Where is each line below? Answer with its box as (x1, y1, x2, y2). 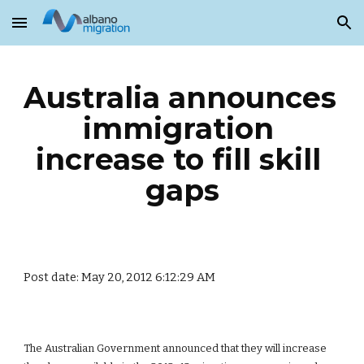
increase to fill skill (35, 141, 321, 177)
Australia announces (24, 80, 337, 115)
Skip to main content (13, 23, 128, 37)
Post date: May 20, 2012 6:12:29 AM (24, 270, 216, 284)
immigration (82, 110, 274, 146)
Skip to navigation (249, 23, 351, 37)
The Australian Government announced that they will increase (24, 342, 327, 354)
